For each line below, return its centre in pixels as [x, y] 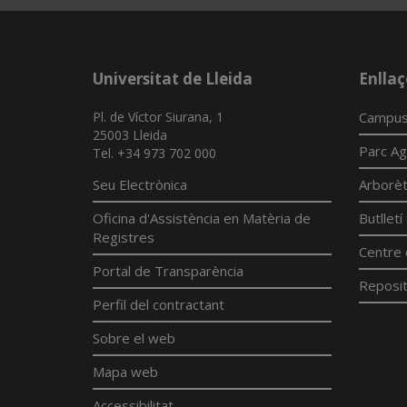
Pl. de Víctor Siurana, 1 [158, 117]
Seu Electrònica [140, 184]
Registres [124, 237]
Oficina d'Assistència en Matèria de [202, 218]
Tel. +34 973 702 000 [154, 153]
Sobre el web [134, 338]
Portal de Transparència [168, 271]
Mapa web [125, 372]
